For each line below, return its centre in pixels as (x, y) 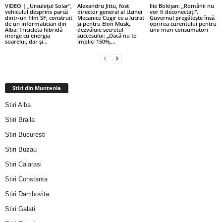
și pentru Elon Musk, (104, 24)
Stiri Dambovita (27, 194)
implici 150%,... (96, 41)
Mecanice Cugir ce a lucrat (111, 18)
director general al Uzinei (110, 12)
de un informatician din (36, 24)
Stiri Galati (20, 209)
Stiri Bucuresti (25, 134)
